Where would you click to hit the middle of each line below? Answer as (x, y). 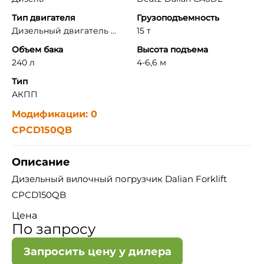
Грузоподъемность (178, 18)
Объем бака (37, 49)
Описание (41, 162)
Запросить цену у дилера (97, 251)
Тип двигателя (44, 18)
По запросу (54, 229)
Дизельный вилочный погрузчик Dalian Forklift (119, 179)
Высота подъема (172, 49)
